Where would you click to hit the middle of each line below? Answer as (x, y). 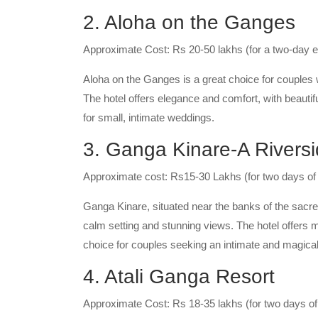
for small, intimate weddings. (150, 117)
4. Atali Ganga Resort (179, 276)
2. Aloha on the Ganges (189, 22)
